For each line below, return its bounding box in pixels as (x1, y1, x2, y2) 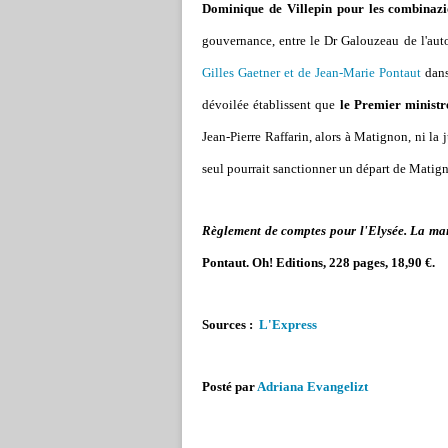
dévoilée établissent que (202, 97, 340, 112)
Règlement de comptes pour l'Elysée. (202, 223, 407, 238)
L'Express (256, 317, 317, 332)
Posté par (202, 379, 257, 394)
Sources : (202, 317, 256, 332)
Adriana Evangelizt (257, 379, 368, 394)
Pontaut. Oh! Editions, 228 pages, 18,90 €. (202, 255, 435, 270)
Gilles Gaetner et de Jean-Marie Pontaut (202, 65, 425, 80)
